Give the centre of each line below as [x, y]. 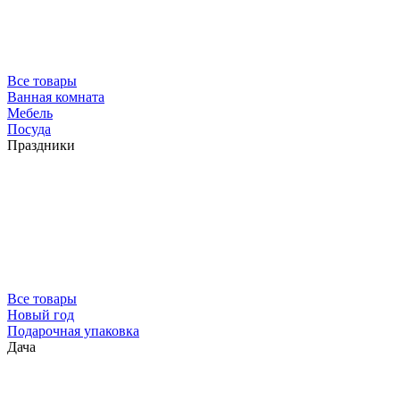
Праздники [41, 145]
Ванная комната [56, 97]
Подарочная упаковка [73, 331]
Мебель [30, 113]
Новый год [41, 315]
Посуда [29, 129]
